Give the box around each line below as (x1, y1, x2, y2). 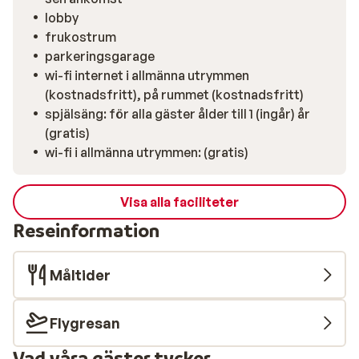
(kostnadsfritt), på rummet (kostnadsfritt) (45, 87, 304, 103)
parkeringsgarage (45, 48, 155, 64)
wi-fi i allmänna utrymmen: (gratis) (45, 144, 248, 160)
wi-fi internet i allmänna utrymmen (45, 67, 249, 83)
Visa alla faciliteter (120, 194, 239, 210)
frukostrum (45, 29, 116, 45)
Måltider (50, 266, 111, 284)
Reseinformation (13, 219, 159, 242)
